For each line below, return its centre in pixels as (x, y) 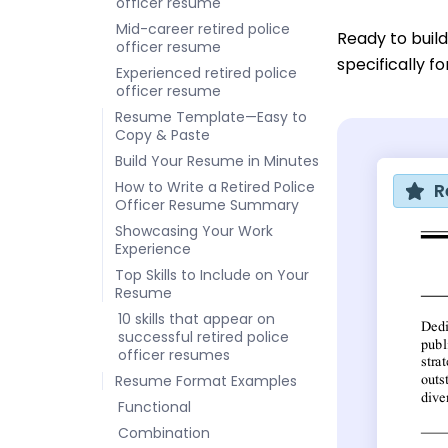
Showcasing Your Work (194, 230)
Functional (154, 406)
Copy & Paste (162, 134)
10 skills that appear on (196, 318)
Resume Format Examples (206, 380)
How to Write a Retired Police (215, 186)
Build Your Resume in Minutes (217, 160)
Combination (164, 432)
